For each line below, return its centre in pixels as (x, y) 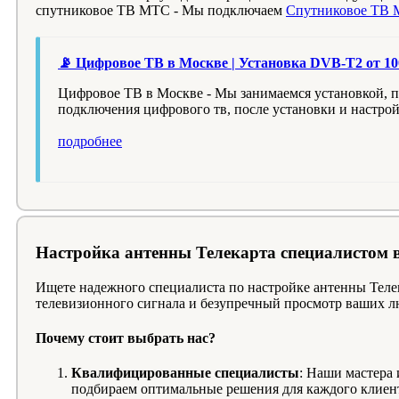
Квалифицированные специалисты (185, 373)
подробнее (90, 142)
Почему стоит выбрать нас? (126, 338)
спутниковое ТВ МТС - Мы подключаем (161, 11)
